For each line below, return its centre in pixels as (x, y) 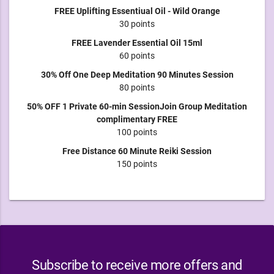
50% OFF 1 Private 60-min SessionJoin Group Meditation (137, 106)
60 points (137, 55)
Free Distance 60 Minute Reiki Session (137, 151)
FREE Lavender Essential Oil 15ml (137, 43)
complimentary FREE (137, 119)
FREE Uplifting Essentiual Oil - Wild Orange (137, 11)
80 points (137, 87)
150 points (137, 164)
